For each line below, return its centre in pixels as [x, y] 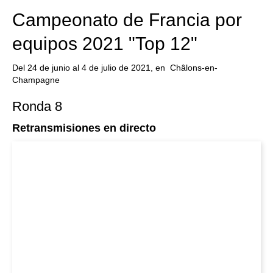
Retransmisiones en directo [84, 128]
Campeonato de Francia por [127, 20]
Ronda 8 [37, 106]
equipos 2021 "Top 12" [105, 44]
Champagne [36, 80]
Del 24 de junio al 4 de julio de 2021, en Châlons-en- [115, 68]
